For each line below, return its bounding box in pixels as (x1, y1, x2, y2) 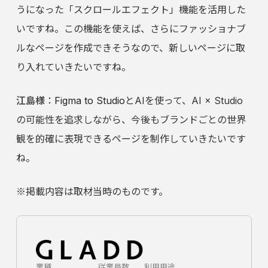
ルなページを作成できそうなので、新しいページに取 (16, 42, 245, 54)
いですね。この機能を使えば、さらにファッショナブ (16, 23, 246, 35)
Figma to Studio (54, 95, 125, 107)
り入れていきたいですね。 (16, 61, 131, 74)
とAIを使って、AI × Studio (124, 95, 243, 107)
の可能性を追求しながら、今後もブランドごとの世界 (16, 114, 246, 126)
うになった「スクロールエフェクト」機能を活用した (16, 4, 246, 16)
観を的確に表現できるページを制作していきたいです (16, 133, 246, 145)
